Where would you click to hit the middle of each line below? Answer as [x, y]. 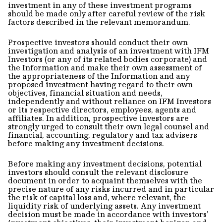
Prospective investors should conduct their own [98, 42]
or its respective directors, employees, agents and [102, 109]
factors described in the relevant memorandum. [99, 22]
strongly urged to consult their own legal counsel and [109, 126]
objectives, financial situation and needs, [85, 92]
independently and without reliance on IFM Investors [110, 101]
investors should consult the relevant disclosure [98, 172]
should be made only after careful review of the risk [107, 13]
